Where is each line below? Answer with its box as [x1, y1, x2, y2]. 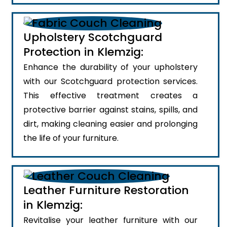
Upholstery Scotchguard [23, 29, 162, 45]
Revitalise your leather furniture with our [23, 214, 198, 226]
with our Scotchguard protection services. [23, 75, 198, 87]
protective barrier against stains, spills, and [23, 103, 198, 116]
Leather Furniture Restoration [23, 182, 189, 198]
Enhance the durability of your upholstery [23, 61, 198, 73]
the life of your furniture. [23, 132, 119, 144]
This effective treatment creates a [23, 89, 198, 101]
